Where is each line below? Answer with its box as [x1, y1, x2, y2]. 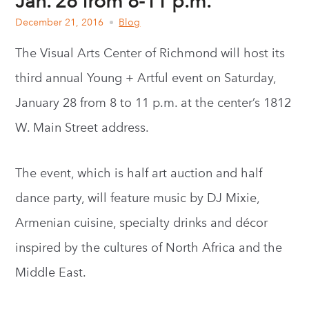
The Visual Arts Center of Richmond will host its [15, 46, 286, 61]
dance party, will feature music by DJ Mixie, [15, 190, 260, 206]
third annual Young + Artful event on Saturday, [15, 70, 277, 86]
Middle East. [15, 265, 87, 280]
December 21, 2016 [15, 17, 104, 28]
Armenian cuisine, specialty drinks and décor [15, 215, 268, 230]
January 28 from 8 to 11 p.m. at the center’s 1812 [15, 95, 292, 110]
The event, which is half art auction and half [15, 166, 263, 181]
